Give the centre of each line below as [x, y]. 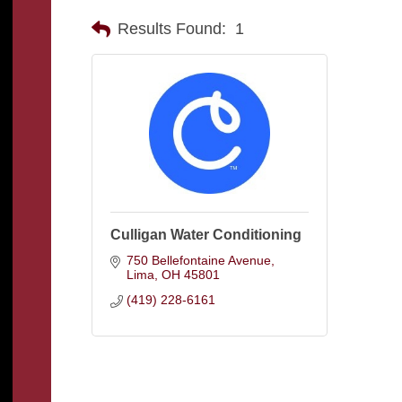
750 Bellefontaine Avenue [198, 261]
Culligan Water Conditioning [206, 235]
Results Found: [172, 29]
